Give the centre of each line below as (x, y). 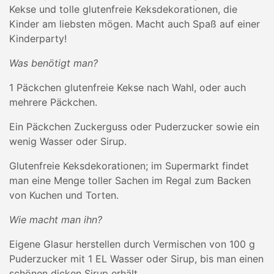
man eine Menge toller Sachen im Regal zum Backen (130, 180)
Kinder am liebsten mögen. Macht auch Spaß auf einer (135, 24)
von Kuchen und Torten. (64, 195)
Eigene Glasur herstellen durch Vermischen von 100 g (132, 244)
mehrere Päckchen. (53, 102)
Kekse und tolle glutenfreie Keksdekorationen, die (123, 9)
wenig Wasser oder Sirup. (68, 141)
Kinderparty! (38, 39)
